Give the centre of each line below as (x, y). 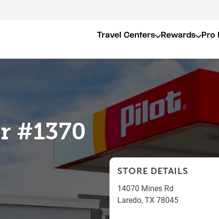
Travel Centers (126, 35)
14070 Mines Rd (145, 188)
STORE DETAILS (153, 171)
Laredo (129, 200)
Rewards (178, 35)
